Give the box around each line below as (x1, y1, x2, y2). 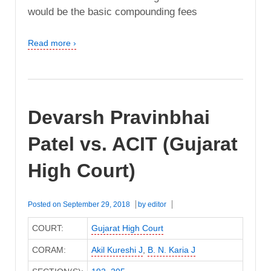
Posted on (28, 200, 63, 209)
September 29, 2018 (63, 200, 130, 209)
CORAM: (31, 245, 66, 255)
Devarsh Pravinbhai (28, 106, 210, 129)
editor (148, 200, 166, 209)
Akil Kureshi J (91, 245, 143, 255)
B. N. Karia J (147, 245, 195, 255)
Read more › (28, 38, 76, 48)
